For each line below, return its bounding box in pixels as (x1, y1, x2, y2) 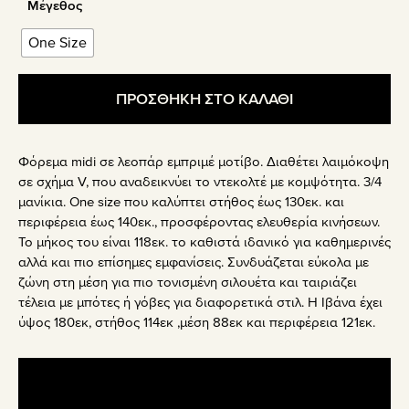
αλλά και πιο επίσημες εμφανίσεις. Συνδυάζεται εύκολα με (18, 254, 369, 271)
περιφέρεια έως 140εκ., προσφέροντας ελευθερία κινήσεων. (18, 214, 380, 231)
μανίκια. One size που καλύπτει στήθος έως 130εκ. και (18, 194, 344, 211)
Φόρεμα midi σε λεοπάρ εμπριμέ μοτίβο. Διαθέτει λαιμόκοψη (18, 153, 389, 171)
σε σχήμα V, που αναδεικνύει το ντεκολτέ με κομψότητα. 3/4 (18, 173, 382, 191)
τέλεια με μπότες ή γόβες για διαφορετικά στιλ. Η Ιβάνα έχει (18, 294, 383, 311)
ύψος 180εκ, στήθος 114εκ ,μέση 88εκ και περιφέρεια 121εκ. (18, 314, 375, 331)
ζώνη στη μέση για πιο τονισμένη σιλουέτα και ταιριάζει (18, 274, 357, 291)
